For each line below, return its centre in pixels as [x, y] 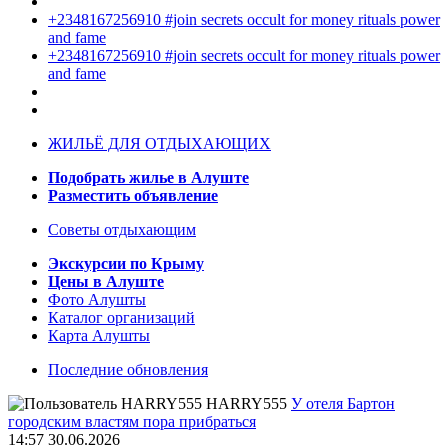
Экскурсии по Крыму [126, 264]
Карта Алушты [99, 336]
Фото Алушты [97, 300]
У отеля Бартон [343, 404]
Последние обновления [128, 370]
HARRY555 [246, 404]
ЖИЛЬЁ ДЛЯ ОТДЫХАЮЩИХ [159, 144]
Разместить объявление [133, 196]
